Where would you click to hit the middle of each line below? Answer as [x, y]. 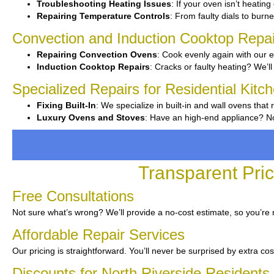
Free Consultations [73, 196]
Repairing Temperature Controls [103, 16]
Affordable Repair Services [98, 235]
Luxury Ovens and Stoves [91, 117]
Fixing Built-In [66, 105]
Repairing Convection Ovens [97, 54]
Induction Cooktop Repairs [93, 67]
